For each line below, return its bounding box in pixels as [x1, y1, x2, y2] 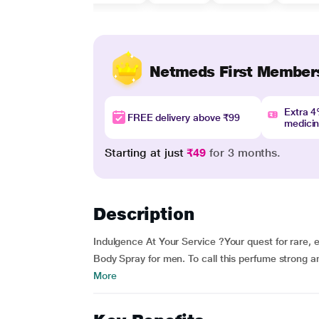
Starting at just [104, 146, 187, 159]
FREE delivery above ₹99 [127, 112, 241, 123]
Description [93, 204, 194, 224]
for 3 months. [206, 146, 281, 159]
